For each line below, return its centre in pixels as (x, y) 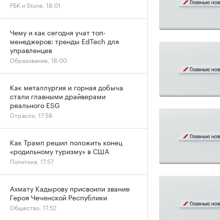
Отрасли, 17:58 (31, 115)
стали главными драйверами (58, 96)
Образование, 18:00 (38, 60)
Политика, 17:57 (32, 161)
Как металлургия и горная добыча (67, 87)
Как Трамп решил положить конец (66, 142)
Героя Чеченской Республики (58, 197)
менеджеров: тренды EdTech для (64, 41)
